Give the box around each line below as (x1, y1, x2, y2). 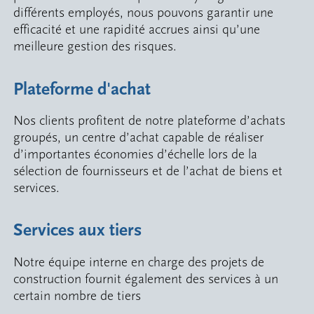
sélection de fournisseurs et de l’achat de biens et (13, 163, 283, 179)
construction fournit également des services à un (13, 271, 279, 287)
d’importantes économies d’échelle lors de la (13, 146, 258, 162)
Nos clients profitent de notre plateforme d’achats (13, 112, 286, 128)
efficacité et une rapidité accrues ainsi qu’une (13, 22, 261, 38)
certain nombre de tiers (13, 287, 142, 303)
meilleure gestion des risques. (13, 39, 177, 55)
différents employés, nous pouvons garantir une (13, 5, 274, 21)
